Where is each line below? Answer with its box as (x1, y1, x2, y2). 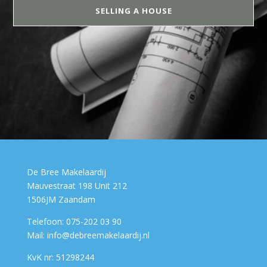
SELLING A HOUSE (95, 5, 172, 16)
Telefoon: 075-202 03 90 (26, 216, 122, 227)
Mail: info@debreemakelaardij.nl (26, 229, 150, 241)
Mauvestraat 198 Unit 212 (26, 180, 127, 191)
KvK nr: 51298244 (26, 252, 94, 263)
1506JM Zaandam (26, 194, 95, 205)
